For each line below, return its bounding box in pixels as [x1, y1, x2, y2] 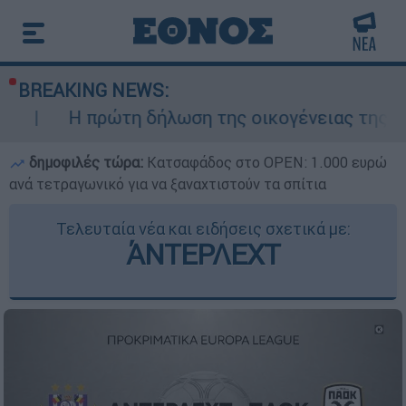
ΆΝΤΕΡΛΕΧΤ [126, 237, 280, 272]
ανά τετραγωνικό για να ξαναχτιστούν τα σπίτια [9, 175, 326, 193]
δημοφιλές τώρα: [25, 153, 147, 171]
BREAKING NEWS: [18, 79, 169, 101]
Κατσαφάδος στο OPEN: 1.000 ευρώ [147, 153, 387, 171]
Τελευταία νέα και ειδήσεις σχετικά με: [55, 218, 351, 239]
